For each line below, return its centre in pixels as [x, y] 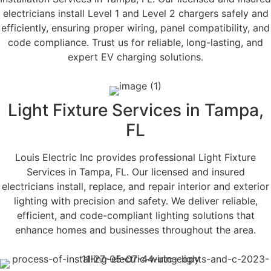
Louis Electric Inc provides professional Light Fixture [135, 157]
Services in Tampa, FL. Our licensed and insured [135, 171]
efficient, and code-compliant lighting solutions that [135, 215]
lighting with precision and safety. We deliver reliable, [135, 201]
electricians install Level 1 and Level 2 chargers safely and [135, 13]
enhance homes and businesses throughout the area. [135, 230]
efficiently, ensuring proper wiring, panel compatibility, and [135, 28]
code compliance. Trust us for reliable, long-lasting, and [135, 42]
